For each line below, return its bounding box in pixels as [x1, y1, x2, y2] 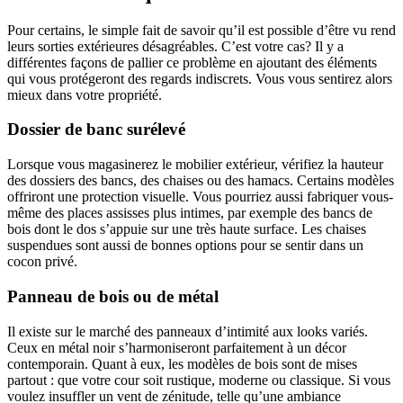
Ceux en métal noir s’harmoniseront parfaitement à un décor [7, 339, 346, 355]
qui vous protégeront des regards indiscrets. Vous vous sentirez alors [7, 70, 392, 86]
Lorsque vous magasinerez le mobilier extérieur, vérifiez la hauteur [7, 157, 383, 173]
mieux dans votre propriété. [7, 86, 166, 103]
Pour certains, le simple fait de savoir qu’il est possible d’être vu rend [7, 22, 396, 38]
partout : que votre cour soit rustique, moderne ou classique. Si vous [7, 372, 390, 388]
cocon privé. [7, 254, 77, 270]
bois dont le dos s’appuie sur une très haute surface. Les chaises [7, 221, 366, 237]
